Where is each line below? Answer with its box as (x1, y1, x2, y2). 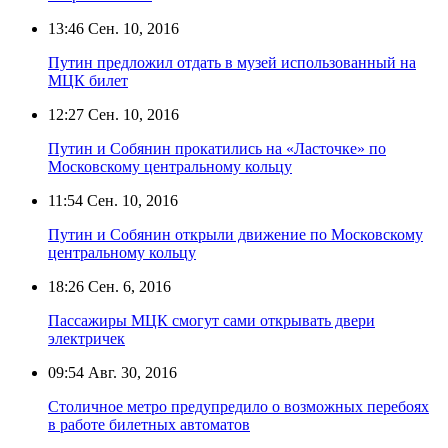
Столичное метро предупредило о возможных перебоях (48, 397, 429, 415)
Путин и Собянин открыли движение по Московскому (48, 225, 423, 243)
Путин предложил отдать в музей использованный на (48, 53, 416, 71)
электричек (48, 329, 125, 347)
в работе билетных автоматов (48, 415, 250, 433)
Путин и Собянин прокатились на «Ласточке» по (48, 139, 386, 157)
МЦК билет (48, 71, 128, 89)
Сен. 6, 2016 (84, 277, 171, 295)
